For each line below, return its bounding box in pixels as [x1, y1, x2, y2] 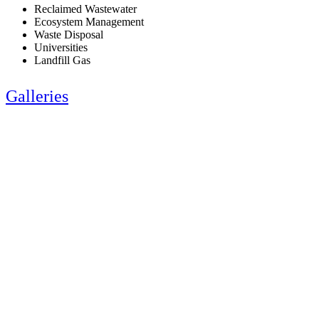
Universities [34, 41, 88, 54]
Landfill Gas [34, 54, 90, 67]
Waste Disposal [34, 28, 103, 41]
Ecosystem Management [34, 16, 144, 28]
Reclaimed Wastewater [34, 3, 137, 16]
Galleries [6, 87, 68, 106]
